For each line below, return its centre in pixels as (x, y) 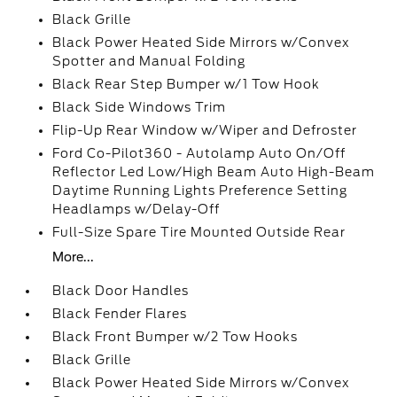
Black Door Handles (121, 291)
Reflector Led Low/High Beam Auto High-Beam (214, 172)
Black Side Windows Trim (140, 108)
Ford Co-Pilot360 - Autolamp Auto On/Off (199, 154)
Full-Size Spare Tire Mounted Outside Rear (199, 233)
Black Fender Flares (120, 314)
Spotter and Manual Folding (149, 62)
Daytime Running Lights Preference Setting (200, 191)
